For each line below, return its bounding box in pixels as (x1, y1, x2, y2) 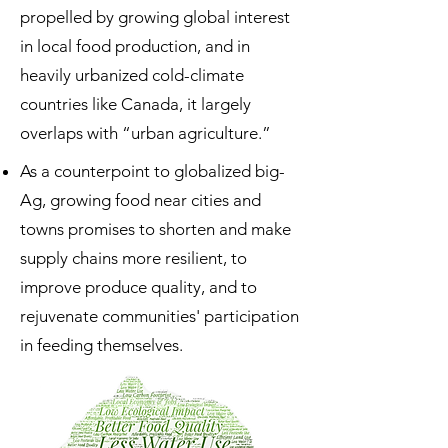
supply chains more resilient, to (20, 248, 247, 268)
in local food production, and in (20, 36, 250, 56)
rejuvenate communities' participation (20, 306, 299, 326)
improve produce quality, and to (20, 277, 257, 297)
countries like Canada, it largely (20, 94, 251, 114)
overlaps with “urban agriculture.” (20, 123, 271, 143)
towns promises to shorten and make (20, 219, 291, 239)
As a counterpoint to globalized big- (20, 161, 285, 181)
